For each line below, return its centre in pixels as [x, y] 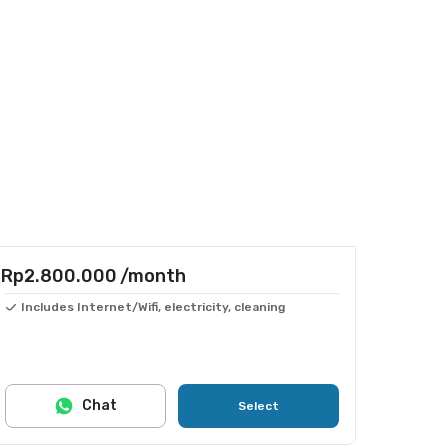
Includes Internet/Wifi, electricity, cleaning [153, 307]
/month [153, 276]
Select [258, 406]
